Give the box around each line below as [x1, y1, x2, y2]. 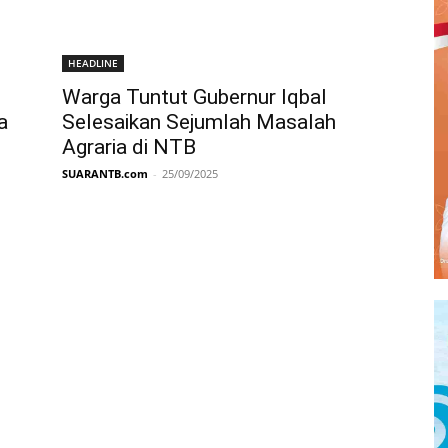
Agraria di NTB [62, 134, 196, 159]
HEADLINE [68, 55, 118, 70]
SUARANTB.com [62, 165, 148, 181]
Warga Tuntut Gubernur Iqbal [62, 84, 327, 109]
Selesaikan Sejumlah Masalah [62, 109, 336, 134]
